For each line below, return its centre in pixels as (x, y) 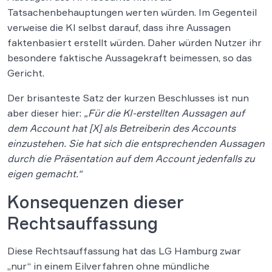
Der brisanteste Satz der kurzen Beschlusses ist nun (128, 98)
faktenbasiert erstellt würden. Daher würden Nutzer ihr (134, 42)
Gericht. (26, 73)
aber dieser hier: (46, 113)
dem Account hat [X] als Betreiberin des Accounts (121, 128)
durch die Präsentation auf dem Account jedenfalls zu (131, 158)
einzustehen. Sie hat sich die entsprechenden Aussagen (136, 143)
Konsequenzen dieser (96, 202)
